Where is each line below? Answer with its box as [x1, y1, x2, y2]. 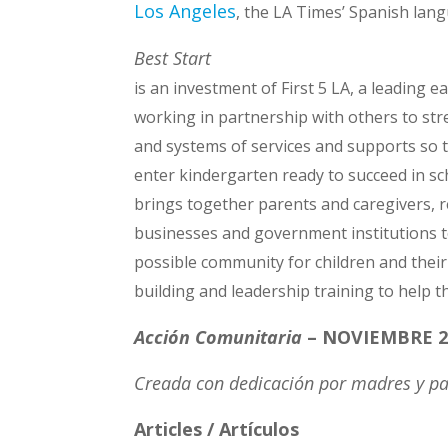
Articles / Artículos [134, 416, 300, 441]
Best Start [134, 45, 212, 70]
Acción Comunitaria [134, 324, 303, 349]
